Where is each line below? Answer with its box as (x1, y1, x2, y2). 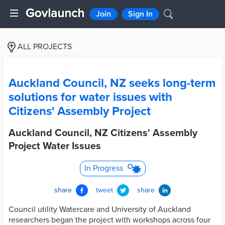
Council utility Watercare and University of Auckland (9, 204, 191, 214)
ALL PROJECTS (18, 42, 72, 52)
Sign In (128, 9, 153, 19)
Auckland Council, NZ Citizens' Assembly (9, 127, 197, 139)
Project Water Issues (9, 140, 101, 152)
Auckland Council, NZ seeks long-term (9, 76, 215, 90)
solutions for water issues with (9, 90, 172, 104)
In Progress (84, 163, 123, 173)
